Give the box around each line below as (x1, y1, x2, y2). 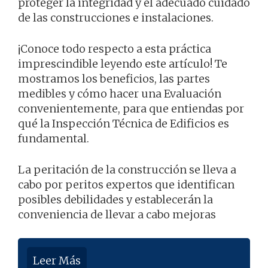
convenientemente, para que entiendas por (18, 102, 244, 116)
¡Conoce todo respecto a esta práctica (18, 42, 211, 56)
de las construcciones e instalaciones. (18, 11, 214, 25)
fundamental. (18, 132, 89, 146)
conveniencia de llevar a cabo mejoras (18, 208, 216, 222)
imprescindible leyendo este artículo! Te (18, 57, 227, 71)
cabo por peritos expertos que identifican (18, 178, 234, 192)
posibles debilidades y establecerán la (18, 193, 213, 207)
